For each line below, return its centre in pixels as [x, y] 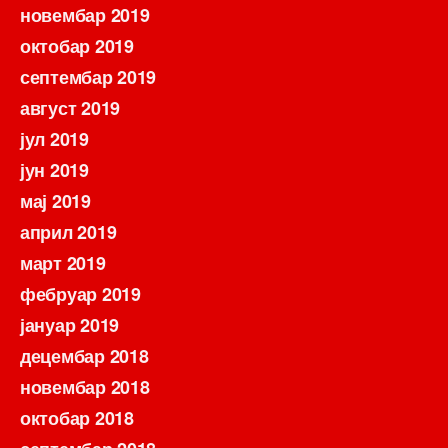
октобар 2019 [77, 45]
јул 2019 [54, 138]
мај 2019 [55, 200]
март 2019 [63, 262]
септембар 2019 [88, 76]
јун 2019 [54, 169]
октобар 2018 [77, 417]
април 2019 [68, 231]
